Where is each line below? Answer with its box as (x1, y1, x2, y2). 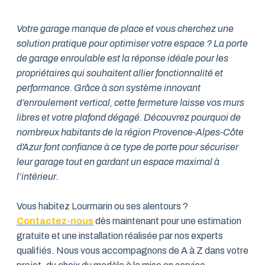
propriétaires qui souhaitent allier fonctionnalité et (17, 68, 223, 78)
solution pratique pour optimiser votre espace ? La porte (17, 38, 248, 49)
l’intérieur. (17, 172, 59, 182)
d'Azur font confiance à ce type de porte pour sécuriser (17, 142, 238, 152)
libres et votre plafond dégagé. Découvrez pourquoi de (17, 112, 241, 122)
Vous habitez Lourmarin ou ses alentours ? (17, 201, 188, 211)
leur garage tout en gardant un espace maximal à (17, 157, 219, 167)
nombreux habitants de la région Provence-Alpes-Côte (17, 127, 244, 137)
